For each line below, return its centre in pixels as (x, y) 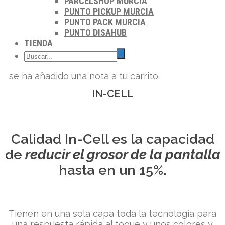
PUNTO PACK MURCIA (105, 22)
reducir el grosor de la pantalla (121, 154)
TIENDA (38, 43)
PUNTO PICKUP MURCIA (109, 11)
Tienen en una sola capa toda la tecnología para (113, 214)
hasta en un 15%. (113, 170)
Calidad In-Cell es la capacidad (113, 139)
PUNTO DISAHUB (95, 32)
